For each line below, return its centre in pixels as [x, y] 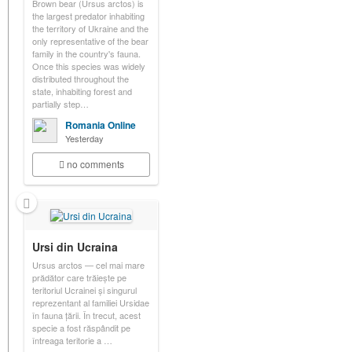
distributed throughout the [81, 79]
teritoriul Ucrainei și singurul [84, 290]
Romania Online [101, 125]
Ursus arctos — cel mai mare [88, 265]
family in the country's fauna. [86, 53]
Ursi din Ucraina [75, 247]
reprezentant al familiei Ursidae [91, 302]
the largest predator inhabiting [88, 16]
